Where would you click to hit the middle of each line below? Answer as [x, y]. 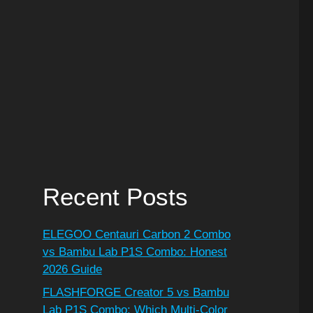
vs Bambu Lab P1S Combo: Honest [134, 252]
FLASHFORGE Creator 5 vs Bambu [136, 293]
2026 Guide [72, 269]
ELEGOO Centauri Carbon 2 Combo [136, 234]
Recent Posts [115, 196]
